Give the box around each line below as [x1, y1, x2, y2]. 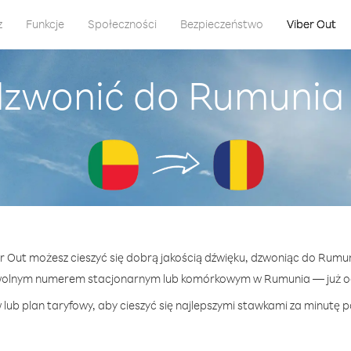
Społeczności [87, 16, 157, 31]
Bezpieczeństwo [179, 16, 263, 31]
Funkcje [25, 16, 64, 31]
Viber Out [286, 16, 336, 31]
